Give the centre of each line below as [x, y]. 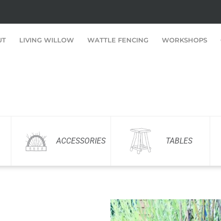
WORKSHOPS [185, 40]
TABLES [179, 141]
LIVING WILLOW [47, 40]
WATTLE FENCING [118, 40]
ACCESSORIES [81, 141]
